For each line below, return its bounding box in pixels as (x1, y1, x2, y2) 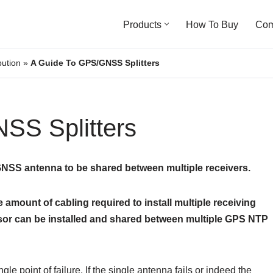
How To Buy (186, 19, 238, 30)
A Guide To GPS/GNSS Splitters (30, 58, 160, 68)
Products (123, 19, 161, 30)
